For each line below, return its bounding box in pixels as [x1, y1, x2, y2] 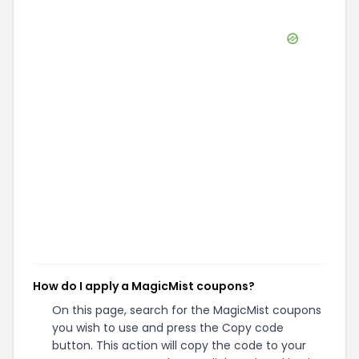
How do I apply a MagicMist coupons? [33, 278, 255, 294]
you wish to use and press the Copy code [52, 320, 284, 336]
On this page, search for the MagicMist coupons [52, 302, 321, 318]
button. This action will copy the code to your [52, 337, 306, 353]
